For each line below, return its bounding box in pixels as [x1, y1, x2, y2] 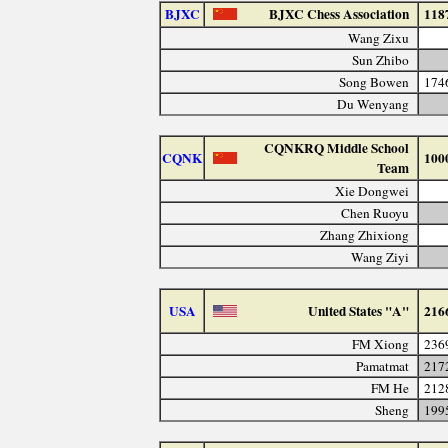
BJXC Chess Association [269, 3, 410, 24]
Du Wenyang [337, 94, 410, 113]
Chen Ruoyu [341, 203, 410, 222]
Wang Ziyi [351, 247, 410, 266]
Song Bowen [339, 72, 410, 91]
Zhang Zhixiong [320, 225, 410, 244]
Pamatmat [356, 356, 410, 375]
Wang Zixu [348, 28, 410, 47]
